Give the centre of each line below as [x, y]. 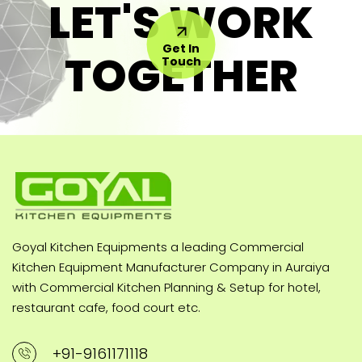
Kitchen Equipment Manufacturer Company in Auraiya [171, 267]
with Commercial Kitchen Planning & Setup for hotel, [166, 287]
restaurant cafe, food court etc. [106, 307]
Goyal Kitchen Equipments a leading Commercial [158, 246]
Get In [181, 48]
